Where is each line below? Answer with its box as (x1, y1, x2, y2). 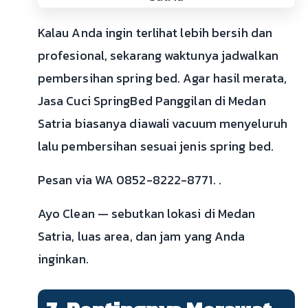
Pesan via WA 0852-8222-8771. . (37, 170, 221, 190)
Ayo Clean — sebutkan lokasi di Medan (37, 204, 256, 223)
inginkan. (37, 250, 89, 269)
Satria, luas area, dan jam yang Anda (37, 227, 245, 246)
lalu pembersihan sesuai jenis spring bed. (37, 137, 274, 156)
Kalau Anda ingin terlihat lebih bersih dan (37, 23, 273, 43)
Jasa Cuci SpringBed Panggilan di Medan (37, 91, 266, 111)
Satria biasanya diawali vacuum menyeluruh (37, 114, 287, 133)
